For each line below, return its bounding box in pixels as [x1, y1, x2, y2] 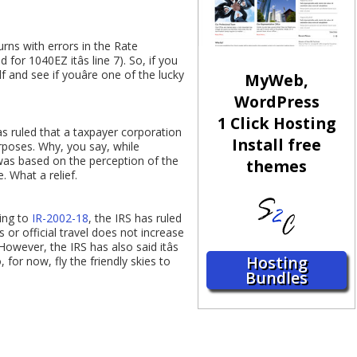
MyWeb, [245, 69, 309, 92]
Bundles [245, 267, 308, 289]
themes [246, 155, 308, 178]
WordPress [233, 91, 320, 113]
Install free [232, 134, 322, 156]
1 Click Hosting [218, 112, 336, 135]
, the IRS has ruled [88, 210, 182, 226]
